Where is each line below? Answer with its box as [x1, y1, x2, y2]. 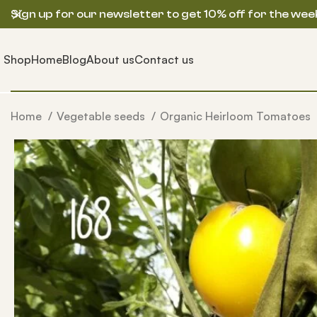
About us [86, 52, 134, 67]
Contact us [134, 52, 194, 67]
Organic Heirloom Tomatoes [160, 109, 313, 123]
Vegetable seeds [57, 109, 148, 123]
